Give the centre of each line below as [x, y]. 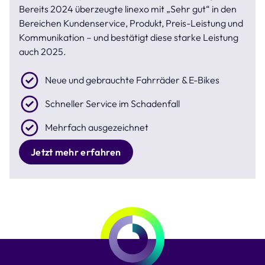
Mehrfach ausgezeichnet [97, 127]
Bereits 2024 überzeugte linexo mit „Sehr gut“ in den [128, 9]
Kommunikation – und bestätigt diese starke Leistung [129, 37]
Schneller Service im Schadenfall [112, 103]
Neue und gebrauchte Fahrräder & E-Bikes [132, 80]
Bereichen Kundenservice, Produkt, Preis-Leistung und [131, 23]
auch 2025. [43, 51]
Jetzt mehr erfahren [76, 152]
